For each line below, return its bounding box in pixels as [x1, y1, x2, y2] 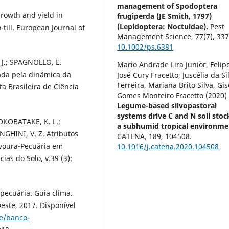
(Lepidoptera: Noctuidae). [117, 21, 211, 32]
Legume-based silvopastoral [117, 101, 217, 111]
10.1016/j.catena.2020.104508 [117, 142, 219, 152]
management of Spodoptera [117, 1, 218, 11]
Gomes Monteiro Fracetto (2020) [117, 90, 227, 101]
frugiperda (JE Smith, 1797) [117, 11, 212, 21]
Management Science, [117, 32, 196, 42]
